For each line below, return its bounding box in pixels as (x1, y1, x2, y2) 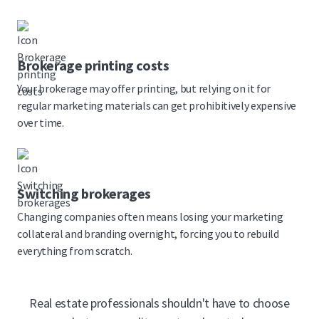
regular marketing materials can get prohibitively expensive (17, 98, 297, 113)
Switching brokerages (17, 184, 151, 203)
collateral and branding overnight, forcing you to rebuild (17, 226, 279, 241)
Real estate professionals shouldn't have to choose (29, 295, 290, 312)
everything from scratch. (17, 244, 132, 258)
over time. (17, 115, 64, 130)
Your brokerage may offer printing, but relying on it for (17, 81, 271, 96)
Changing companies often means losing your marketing (17, 209, 283, 224)
